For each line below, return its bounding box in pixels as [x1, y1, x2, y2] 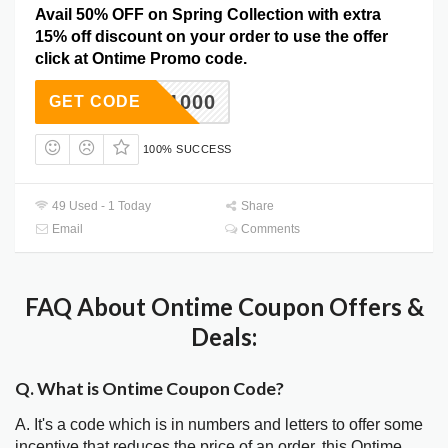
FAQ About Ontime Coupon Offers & [24, 292, 424, 322]
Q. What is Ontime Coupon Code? [15, 377, 284, 400]
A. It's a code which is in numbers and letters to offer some [15, 416, 423, 434]
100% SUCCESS [142, 142, 232, 155]
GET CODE [49, 92, 141, 110]
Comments [238, 222, 301, 237]
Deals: [191, 322, 257, 352]
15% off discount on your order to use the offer [35, 27, 388, 45]
